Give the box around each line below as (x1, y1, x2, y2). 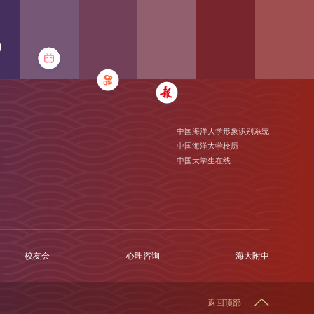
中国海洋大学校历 (177, 142, 239, 151)
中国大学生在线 (177, 156, 231, 165)
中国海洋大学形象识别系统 (177, 127, 270, 136)
